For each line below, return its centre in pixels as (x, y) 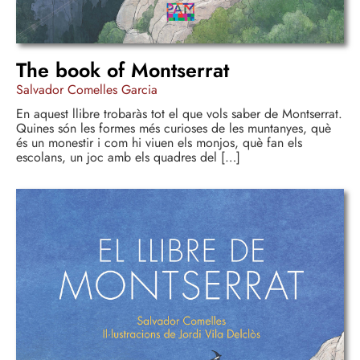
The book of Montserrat (123, 70)
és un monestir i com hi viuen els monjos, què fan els (159, 143)
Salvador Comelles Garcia (87, 90)
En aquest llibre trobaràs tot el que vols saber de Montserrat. (179, 114)
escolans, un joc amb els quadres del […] (128, 157)
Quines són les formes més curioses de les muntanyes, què (174, 129)
